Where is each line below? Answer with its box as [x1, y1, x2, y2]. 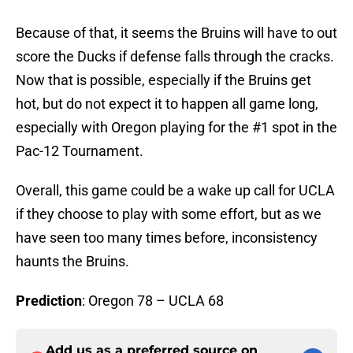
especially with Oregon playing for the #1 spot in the [16, 119, 337, 136]
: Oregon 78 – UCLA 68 [82, 292, 224, 310]
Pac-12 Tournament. [16, 143, 143, 160]
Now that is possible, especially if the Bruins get [16, 72, 311, 89]
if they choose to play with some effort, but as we [16, 206, 321, 223]
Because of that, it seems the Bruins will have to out [16, 24, 337, 42]
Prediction [16, 292, 82, 310]
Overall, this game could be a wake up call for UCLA [16, 182, 335, 199]
